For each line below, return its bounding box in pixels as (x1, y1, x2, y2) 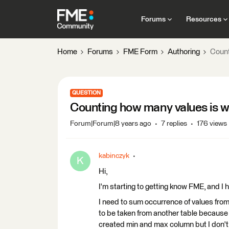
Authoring (168, 48, 200, 56)
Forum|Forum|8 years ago (70, 120, 151, 127)
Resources (186, 15, 221, 23)
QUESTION (72, 90, 101, 96)
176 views (197, 120, 227, 127)
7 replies (161, 120, 187, 127)
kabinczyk (99, 152, 129, 159)
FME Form (123, 48, 157, 56)
